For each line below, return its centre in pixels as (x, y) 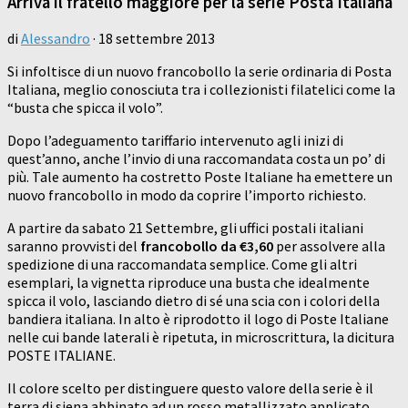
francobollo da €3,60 (207, 246)
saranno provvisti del (74, 246)
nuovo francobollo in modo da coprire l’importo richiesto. (187, 195)
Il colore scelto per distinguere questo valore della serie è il (190, 388)
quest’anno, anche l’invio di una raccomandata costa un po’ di (196, 159)
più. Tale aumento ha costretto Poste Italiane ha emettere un (200, 177)
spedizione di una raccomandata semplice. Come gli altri (182, 265)
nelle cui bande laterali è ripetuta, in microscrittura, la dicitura (201, 337)
